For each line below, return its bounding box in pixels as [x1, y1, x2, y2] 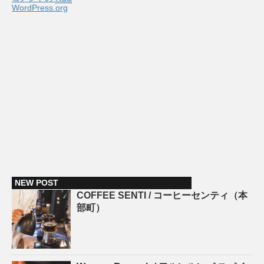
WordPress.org [12, 3, 68, 13]
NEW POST [15, 178, 58, 188]
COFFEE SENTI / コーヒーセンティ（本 [77, 190, 247, 201]
